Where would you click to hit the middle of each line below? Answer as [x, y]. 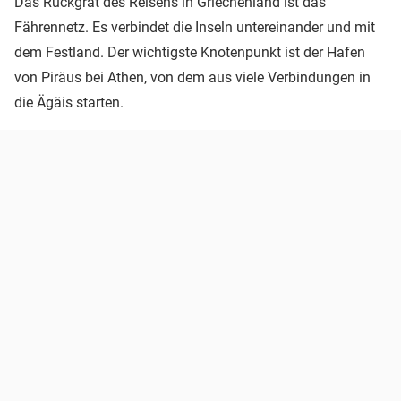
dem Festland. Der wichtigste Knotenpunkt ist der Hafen [190, 52]
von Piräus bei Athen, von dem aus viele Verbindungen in [192, 77]
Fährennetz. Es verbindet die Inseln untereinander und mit [195, 27]
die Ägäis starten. [69, 102]
